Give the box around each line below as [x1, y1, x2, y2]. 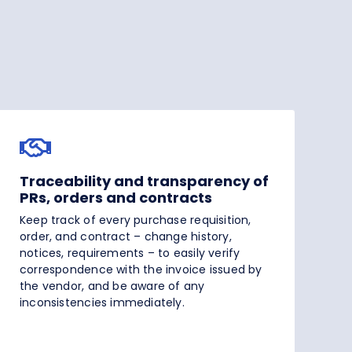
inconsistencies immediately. [20, 295, 185, 311]
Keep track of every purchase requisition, [20, 212, 251, 229]
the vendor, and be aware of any [20, 278, 205, 295]
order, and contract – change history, [20, 229, 232, 245]
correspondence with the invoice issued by [20, 262, 262, 278]
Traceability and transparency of [20, 171, 269, 192]
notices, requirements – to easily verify [20, 245, 240, 262]
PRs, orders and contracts [20, 188, 212, 208]
